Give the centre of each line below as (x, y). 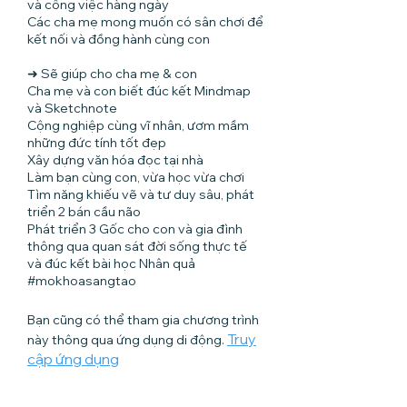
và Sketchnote (72, 109)
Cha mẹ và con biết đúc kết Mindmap (139, 91)
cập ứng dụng (73, 359)
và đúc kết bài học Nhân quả (111, 264)
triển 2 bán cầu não (84, 212)
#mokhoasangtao (82, 281)
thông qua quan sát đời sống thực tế (137, 247)
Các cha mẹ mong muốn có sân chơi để (145, 22)
